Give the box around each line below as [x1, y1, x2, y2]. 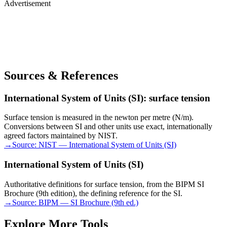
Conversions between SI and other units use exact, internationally [4, 122, 212, 131]
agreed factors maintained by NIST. [4, 131, 118, 140]
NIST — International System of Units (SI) [39, 140, 176, 149]
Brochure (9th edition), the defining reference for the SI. [4, 188, 182, 198]
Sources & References [4, 68, 118, 82]
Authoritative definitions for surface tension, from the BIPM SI [4, 179, 204, 188]
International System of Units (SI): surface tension [4, 92, 210, 103]
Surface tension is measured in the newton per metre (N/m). [4, 113, 194, 122]
